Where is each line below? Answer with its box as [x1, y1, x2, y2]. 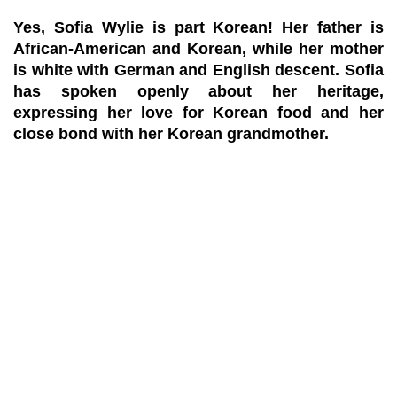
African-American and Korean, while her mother [13, 40, 384, 58]
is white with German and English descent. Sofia [13, 61, 384, 79]
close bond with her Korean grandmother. [13, 125, 329, 143]
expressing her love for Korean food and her [13, 104, 384, 121]
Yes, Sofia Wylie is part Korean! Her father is [13, 19, 384, 36]
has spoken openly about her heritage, [13, 82, 384, 100]
